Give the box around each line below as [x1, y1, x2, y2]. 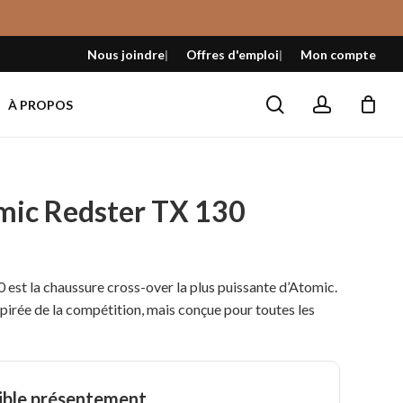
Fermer [339, 32, 379, 48]
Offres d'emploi [186, 46, 279, 62]
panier [339, 54, 374, 69]
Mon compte [300, 46, 376, 62]
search [283, 92, 336, 114]
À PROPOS [8, 96, 73, 112]
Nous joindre [87, 46, 165, 62]
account [330, 92, 395, 114]
